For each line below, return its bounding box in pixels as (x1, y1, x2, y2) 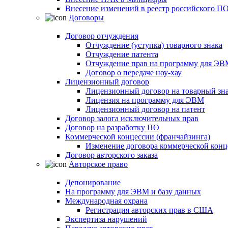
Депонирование (65, 178, 121, 187)
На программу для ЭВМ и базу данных (65, 187, 201, 196)
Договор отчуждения (65, 32, 138, 40)
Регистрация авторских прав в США (85, 206, 213, 214)
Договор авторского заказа (65, 151, 158, 159)
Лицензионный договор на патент (85, 105, 205, 113)
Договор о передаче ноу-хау (85, 68, 182, 77)
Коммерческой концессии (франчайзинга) (65, 132, 210, 141)
